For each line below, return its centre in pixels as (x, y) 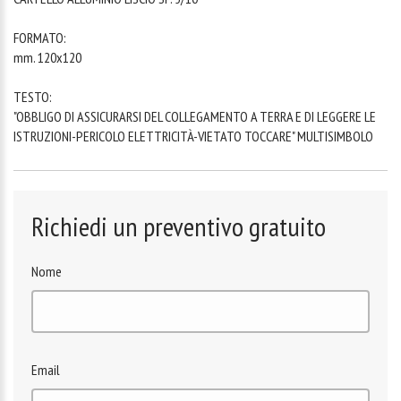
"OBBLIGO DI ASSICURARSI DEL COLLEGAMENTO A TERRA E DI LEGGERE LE (195, 116)
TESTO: (33, 96)
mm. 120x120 (47, 57)
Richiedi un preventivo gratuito (179, 226)
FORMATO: (40, 37)
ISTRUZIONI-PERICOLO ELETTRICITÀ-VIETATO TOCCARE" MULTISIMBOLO (193, 136)
